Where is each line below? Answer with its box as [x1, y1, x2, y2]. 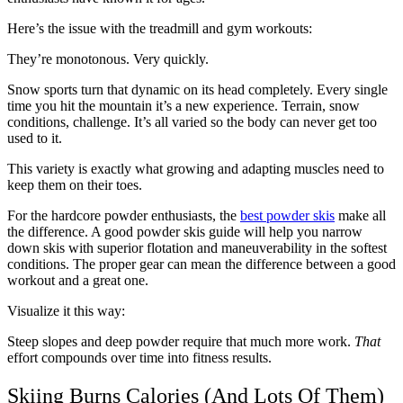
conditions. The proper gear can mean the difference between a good [7, 255, 396, 272]
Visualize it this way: [7, 302, 125, 318]
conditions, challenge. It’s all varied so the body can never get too [7, 113, 377, 130]
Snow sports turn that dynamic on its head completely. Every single [7, 81, 388, 97]
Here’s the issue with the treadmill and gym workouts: [7, 20, 312, 36]
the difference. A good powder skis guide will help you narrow [7, 223, 363, 239]
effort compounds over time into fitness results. [7, 349, 272, 365]
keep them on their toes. [7, 176, 142, 193]
